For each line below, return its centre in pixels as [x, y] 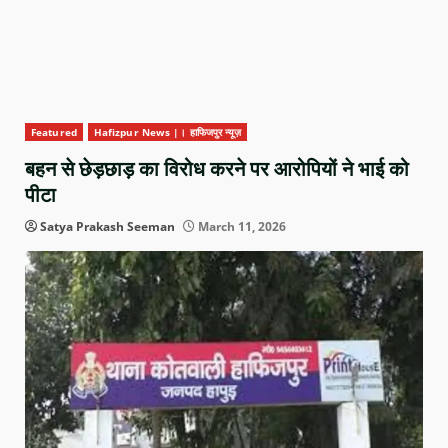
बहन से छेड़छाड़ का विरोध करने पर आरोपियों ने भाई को [217, 169]
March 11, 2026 [240, 227]
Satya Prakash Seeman [107, 227]
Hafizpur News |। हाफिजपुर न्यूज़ [167, 132]
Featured [54, 132]
